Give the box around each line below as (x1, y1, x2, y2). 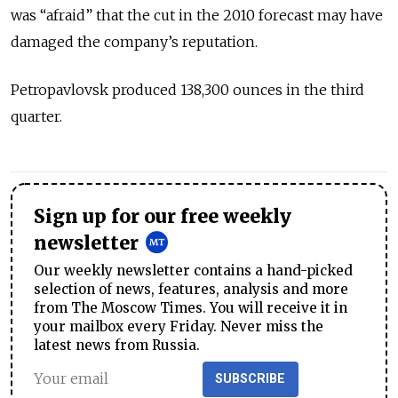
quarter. (11, 107, 62, 125)
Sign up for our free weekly (34, 205, 291, 228)
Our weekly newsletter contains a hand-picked (34, 261, 353, 279)
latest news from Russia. (34, 336, 200, 354)
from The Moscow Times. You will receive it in (34, 298, 347, 316)
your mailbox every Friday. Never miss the (34, 317, 323, 335)
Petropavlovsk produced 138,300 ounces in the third (11, 81, 364, 99)
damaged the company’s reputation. (11, 33, 258, 51)
